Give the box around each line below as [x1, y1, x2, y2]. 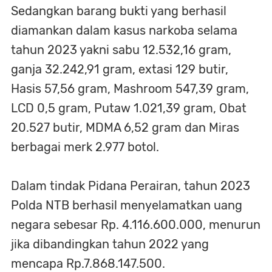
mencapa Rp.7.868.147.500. [11, 256, 165, 271]
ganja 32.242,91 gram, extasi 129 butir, [11, 61, 228, 76]
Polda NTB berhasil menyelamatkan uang [11, 197, 242, 212]
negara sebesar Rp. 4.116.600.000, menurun [11, 217, 260, 232]
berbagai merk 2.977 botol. [11, 139, 159, 154]
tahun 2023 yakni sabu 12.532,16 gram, [11, 42, 231, 57]
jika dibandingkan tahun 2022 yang [11, 236, 209, 251]
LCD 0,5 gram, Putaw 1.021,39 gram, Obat [11, 100, 246, 115]
